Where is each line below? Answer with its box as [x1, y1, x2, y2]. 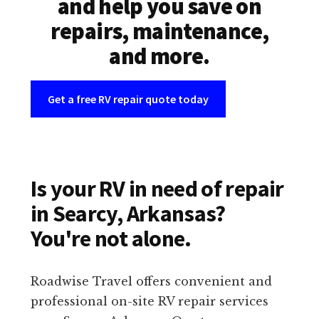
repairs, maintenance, [50, 17, 269, 46]
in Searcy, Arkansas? [30, 199, 226, 229]
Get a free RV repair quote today [47, 92, 209, 107]
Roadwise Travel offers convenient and [30, 274, 272, 289]
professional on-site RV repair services [30, 294, 268, 309]
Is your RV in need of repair [30, 174, 284, 204]
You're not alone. [30, 224, 192, 253]
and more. [109, 42, 210, 71]
